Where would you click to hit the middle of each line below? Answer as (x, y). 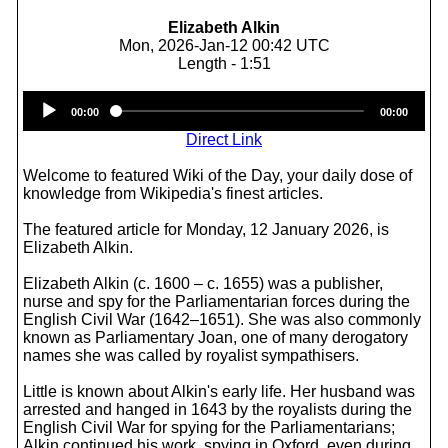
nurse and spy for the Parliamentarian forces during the (216, 301)
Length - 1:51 (224, 63)
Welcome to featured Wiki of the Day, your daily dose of (217, 175)
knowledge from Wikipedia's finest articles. (173, 193)
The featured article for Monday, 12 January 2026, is (206, 229)
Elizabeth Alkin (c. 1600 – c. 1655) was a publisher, (203, 283)
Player (247, 117)
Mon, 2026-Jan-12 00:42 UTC (224, 45)
